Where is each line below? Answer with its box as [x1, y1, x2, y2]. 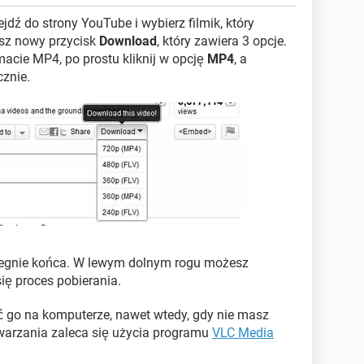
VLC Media [212, 324, 274, 340]
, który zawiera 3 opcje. [157, 32, 287, 49]
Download [99, 32, 157, 49]
